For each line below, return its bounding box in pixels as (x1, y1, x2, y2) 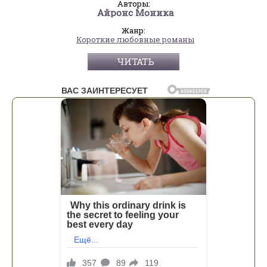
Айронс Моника (97, 6, 174, 18)
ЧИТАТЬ (116, 55, 154, 67)
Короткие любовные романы (76, 33, 194, 45)
